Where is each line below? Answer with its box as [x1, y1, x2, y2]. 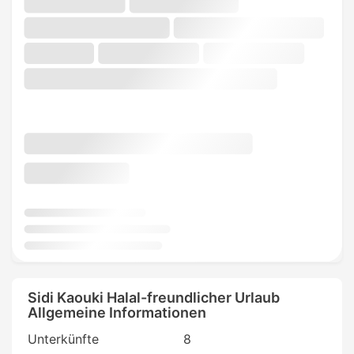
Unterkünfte [28, 330, 99, 347]
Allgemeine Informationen [28, 303, 206, 321]
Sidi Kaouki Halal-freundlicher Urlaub [28, 288, 280, 306]
